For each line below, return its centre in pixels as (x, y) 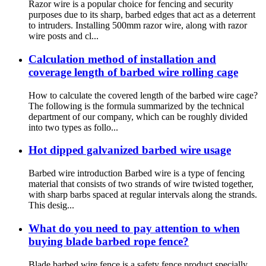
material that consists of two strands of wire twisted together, (141, 184)
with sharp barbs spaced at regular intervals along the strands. (143, 195)
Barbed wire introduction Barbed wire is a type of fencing (137, 173)
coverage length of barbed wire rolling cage (133, 72)
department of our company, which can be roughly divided (138, 116)
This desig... (51, 205)
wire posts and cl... (64, 36)
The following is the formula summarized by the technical (136, 106)
